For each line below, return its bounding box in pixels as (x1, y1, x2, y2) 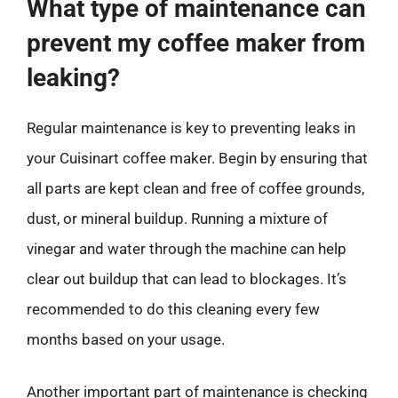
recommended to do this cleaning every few (27, 299, 320, 318)
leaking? (27, 62, 120, 92)
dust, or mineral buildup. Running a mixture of (27, 209, 328, 227)
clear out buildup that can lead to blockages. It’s (27, 269, 346, 288)
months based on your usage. (27, 330, 225, 348)
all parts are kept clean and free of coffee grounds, (27, 179, 364, 197)
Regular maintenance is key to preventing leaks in (27, 118, 355, 137)
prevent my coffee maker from (27, 28, 365, 58)
